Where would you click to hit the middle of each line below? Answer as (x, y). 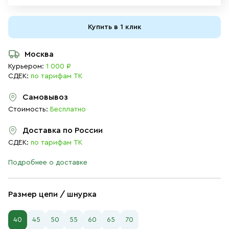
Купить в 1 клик (114, 27)
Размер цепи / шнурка (52, 194)
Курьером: (26, 66)
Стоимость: (29, 109)
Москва (39, 54)
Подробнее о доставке (48, 163)
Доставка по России (63, 130)
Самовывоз (45, 97)
